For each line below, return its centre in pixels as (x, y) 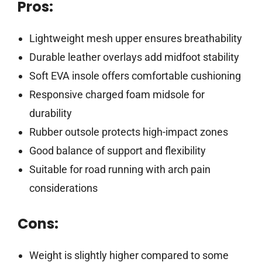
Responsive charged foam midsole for (117, 95)
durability (50, 113)
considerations (63, 188)
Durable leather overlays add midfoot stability (134, 57)
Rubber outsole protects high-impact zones (128, 132)
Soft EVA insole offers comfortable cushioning (135, 76)
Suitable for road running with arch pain (120, 170)
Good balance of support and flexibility (117, 151)
